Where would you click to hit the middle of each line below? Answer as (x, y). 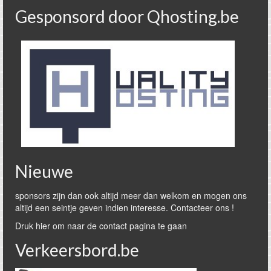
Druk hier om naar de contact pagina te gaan (101, 225)
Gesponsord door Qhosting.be (127, 16)
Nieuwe (44, 171)
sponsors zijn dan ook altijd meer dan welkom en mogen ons (131, 195)
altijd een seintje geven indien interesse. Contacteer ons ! (125, 207)
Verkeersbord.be (77, 250)
